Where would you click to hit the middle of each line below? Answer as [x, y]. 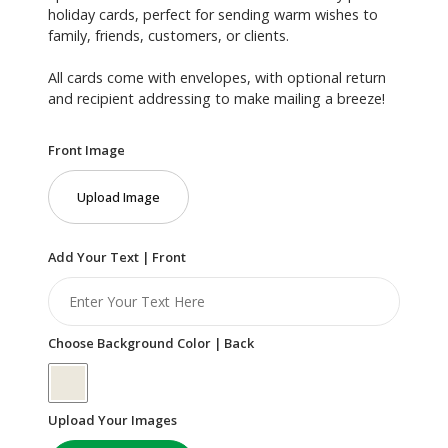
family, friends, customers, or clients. [168, 35]
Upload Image [118, 196]
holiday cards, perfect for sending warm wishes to [213, 14]
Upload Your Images [112, 419]
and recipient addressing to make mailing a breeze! [216, 98]
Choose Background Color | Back [151, 342]
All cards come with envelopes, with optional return [217, 77]
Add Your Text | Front [117, 256]
